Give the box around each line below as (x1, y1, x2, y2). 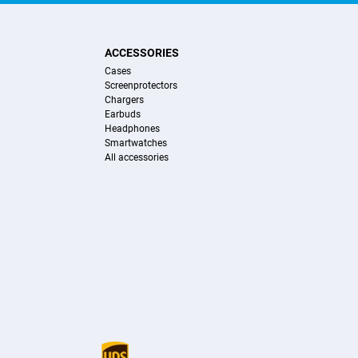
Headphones (104, 123, 160, 134)
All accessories (104, 152, 169, 163)
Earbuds (104, 109, 141, 120)
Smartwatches (104, 137, 167, 149)
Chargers (104, 94, 144, 105)
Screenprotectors (104, 80, 177, 91)
